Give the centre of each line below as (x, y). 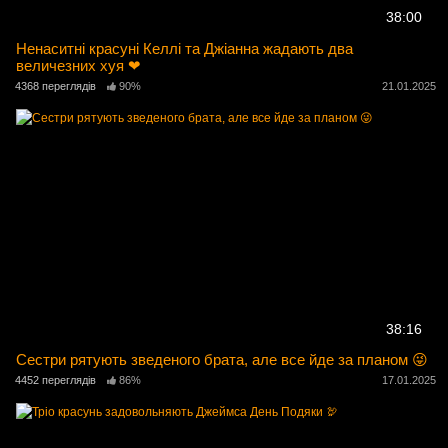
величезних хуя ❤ (79, 65)
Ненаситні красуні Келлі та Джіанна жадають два (185, 48)
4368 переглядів (55, 85)
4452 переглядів (55, 380)
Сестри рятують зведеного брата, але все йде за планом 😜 (222, 359)
